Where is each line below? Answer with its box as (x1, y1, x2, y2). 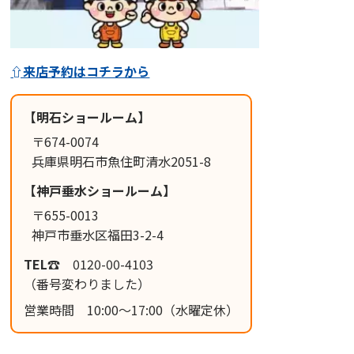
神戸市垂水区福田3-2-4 (32, 225, 164, 245)
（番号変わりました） (24, 274, 151, 294)
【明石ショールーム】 (24, 107, 151, 127)
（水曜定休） (163, 300, 239, 320)
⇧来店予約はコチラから (10, 62, 150, 81)
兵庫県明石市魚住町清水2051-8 (32, 152, 212, 171)
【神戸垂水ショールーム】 (24, 181, 176, 201)
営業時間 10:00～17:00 (24, 300, 164, 320)
